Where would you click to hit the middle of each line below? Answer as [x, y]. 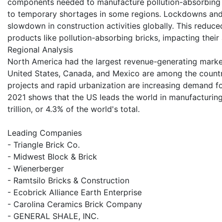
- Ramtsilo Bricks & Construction [68, 181]
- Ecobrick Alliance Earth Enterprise [75, 193]
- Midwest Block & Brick [52, 157]
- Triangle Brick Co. [44, 145]
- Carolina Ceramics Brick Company [75, 204]
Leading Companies [45, 133]
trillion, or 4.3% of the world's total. [74, 109]
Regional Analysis [40, 50]
